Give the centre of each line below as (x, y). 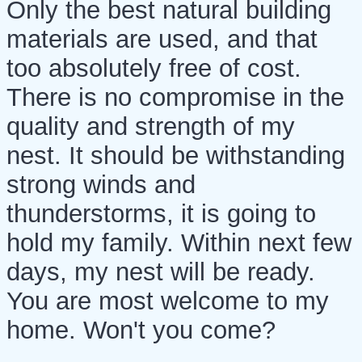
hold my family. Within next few (179, 242)
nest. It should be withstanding (176, 155)
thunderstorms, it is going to (161, 213)
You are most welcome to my (168, 301)
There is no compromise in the (175, 97)
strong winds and (101, 184)
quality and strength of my (151, 126)
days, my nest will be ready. (161, 271)
